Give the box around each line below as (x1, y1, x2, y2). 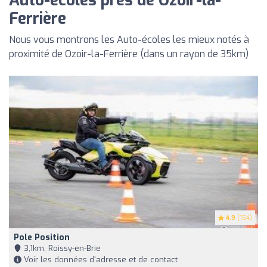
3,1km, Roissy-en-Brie (21, 243, 101, 254)
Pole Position (14, 232, 70, 244)
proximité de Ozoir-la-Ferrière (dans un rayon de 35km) (9, 47, 249, 60)
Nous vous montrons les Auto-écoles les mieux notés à (9, 33, 249, 46)
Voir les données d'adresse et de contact (21, 254, 178, 265)
